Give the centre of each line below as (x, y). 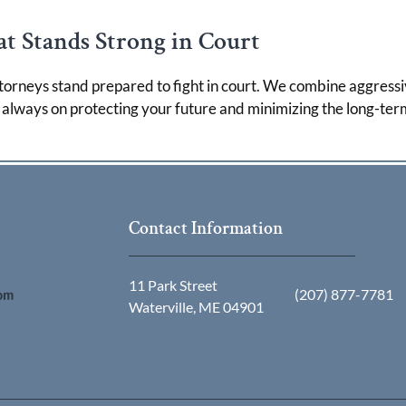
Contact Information (206, 229)
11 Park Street (173, 285)
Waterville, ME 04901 (196, 306)
